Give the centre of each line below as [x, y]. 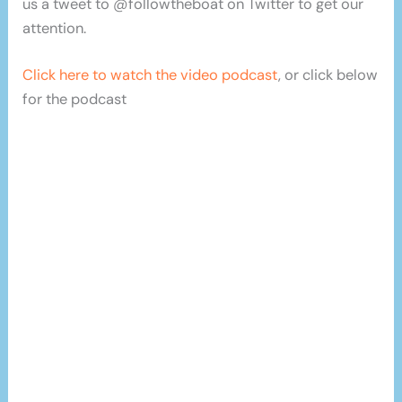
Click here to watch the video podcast [151, 75]
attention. [55, 29]
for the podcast [75, 100]
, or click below [328, 75]
